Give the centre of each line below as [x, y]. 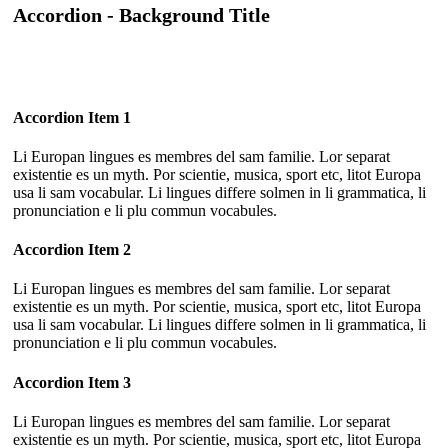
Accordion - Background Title [141, 15]
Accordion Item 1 [72, 117]
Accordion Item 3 [72, 382]
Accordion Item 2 [72, 250]
